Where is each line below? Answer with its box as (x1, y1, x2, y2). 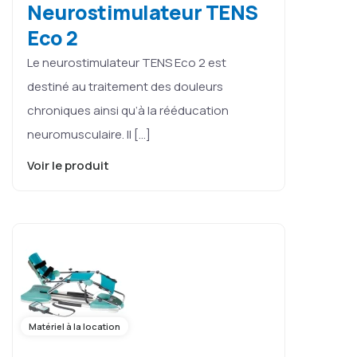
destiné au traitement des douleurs (27, 77, 223, 95)
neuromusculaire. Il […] (27, 125, 151, 143)
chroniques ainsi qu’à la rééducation (27, 101, 229, 119)
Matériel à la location (29, 320, 120, 332)
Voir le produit (27, 156, 112, 174)
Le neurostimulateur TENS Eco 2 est (27, 53, 226, 71)
